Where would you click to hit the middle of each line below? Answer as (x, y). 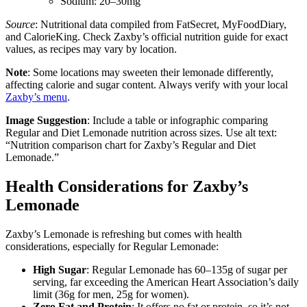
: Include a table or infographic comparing (177, 120)
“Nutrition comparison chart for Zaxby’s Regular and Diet (131, 145)
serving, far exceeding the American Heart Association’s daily (166, 282)
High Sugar (60, 269)
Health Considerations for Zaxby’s (127, 186)
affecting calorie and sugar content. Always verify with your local (147, 84)
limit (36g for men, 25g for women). (111, 294)
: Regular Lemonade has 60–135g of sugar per (187, 269)
